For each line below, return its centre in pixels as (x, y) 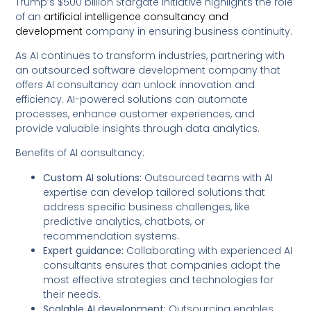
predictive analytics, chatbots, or (124, 221)
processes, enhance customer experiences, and (135, 114)
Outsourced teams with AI (208, 177)
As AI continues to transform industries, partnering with (150, 56)
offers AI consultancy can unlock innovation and (135, 85)
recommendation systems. (111, 236)
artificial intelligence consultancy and (135, 16)
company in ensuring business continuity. (188, 31)
